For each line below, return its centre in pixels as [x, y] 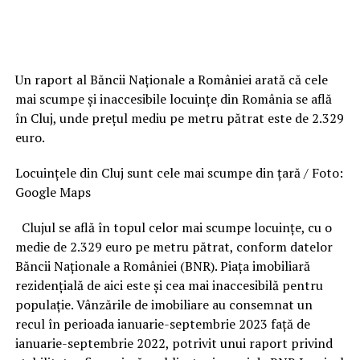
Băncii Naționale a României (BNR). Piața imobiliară [162, 266]
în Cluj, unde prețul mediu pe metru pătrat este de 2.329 [179, 118]
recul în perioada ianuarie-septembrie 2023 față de [162, 323]
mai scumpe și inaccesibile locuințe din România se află [173, 98]
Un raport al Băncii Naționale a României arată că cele [171, 79]
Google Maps [53, 192]
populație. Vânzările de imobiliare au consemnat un [164, 304]
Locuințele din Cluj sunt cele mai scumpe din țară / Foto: [179, 172]
